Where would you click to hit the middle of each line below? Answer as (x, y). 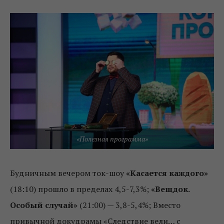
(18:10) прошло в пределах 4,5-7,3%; (80, 189)
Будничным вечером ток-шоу (68, 173)
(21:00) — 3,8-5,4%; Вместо (129, 205)
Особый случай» (44, 205)
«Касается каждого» (167, 173)
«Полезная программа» (112, 138)
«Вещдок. (170, 189)
